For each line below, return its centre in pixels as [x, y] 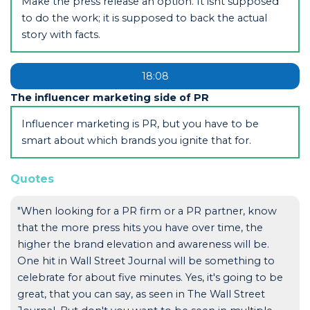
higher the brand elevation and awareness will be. [143, 244]
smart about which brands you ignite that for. [136, 140]
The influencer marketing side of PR [109, 97]
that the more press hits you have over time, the [140, 227]
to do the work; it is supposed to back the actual [144, 18]
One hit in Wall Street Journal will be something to [146, 261]
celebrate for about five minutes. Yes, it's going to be [150, 277]
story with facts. [61, 34]
